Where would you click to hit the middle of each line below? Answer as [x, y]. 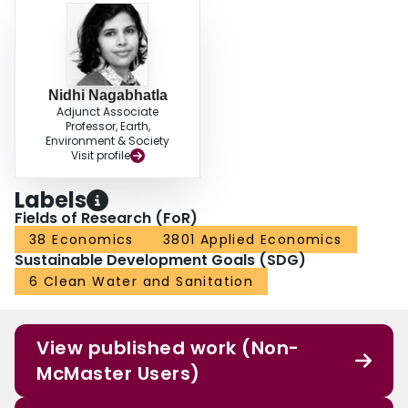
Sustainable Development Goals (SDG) [160, 260]
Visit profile [100, 156]
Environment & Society [107, 141]
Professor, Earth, [107, 127]
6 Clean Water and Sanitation [142, 282]
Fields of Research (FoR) [106, 219]
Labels [51, 200]
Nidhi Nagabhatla [107, 96]
